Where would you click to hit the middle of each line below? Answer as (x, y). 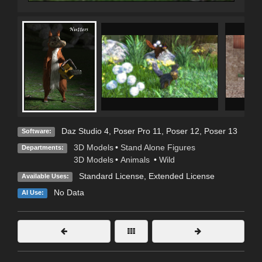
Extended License (181, 176)
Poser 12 (182, 131)
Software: (36, 131)
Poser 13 (220, 131)
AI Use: (32, 193)
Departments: (42, 148)
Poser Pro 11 (137, 131)
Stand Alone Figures (158, 148)
